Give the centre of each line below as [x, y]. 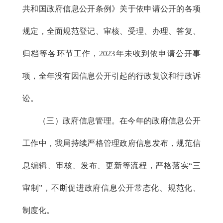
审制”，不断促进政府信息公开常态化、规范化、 [111, 188]
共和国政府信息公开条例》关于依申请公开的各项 [111, 9]
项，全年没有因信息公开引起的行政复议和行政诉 [111, 76]
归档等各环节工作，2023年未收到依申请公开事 [111, 54]
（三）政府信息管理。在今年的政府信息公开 [119, 121]
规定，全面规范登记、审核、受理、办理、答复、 [111, 31]
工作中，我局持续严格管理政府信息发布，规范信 [111, 143]
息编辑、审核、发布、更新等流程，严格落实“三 [111, 166]
